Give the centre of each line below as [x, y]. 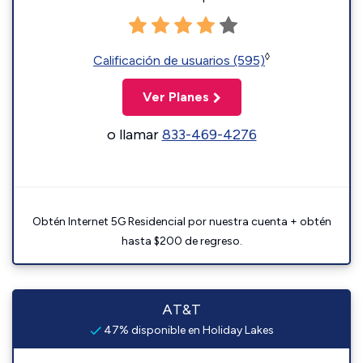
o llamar [134, 135]
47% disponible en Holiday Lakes [187, 331]
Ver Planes [175, 97]
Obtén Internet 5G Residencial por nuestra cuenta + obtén [181, 222]
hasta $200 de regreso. [181, 241]
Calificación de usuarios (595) [179, 61]
